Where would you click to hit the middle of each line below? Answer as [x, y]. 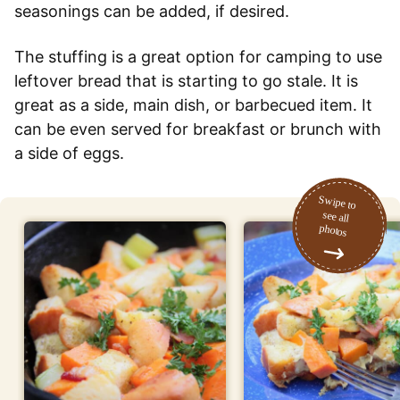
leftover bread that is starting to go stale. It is [186, 80]
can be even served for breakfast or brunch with [198, 129]
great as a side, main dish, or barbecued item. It [193, 104]
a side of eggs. [69, 153]
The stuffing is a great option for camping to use [198, 56]
